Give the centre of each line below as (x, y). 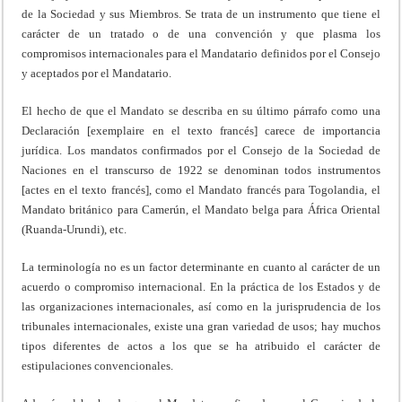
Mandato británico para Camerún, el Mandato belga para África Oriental (201, 209)
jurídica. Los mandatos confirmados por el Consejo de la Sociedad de (201, 150)
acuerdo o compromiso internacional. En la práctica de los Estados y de (201, 286)
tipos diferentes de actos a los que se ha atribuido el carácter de (201, 345)
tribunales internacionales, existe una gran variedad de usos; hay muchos (201, 326)
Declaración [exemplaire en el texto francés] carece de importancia (201, 130)
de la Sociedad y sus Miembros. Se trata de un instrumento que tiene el (201, 13)
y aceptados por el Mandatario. (97, 73)
